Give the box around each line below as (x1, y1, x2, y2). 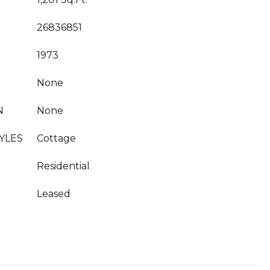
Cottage (37, 133, 76, 144)
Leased (37, 188, 71, 199)
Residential (37, 160, 90, 172)
